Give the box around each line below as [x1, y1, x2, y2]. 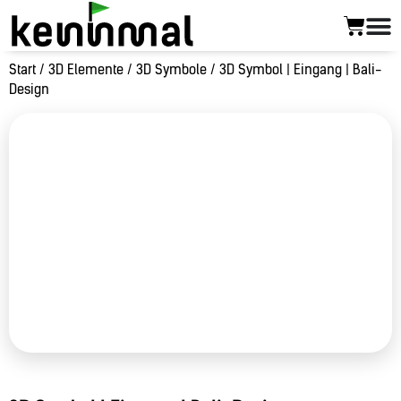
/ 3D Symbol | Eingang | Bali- [207, 62, 381, 78]
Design [9, 81, 49, 98]
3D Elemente [48, 62, 124, 78]
